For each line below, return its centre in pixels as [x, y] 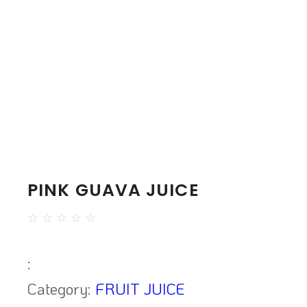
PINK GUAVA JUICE [113, 190]
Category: [61, 289]
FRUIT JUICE [140, 289]
